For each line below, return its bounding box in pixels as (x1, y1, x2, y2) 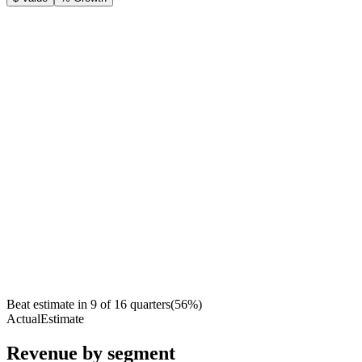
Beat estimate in (6, 297, 87, 312)
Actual (6, 312, 40, 326)
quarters (130, 297, 170, 312)
